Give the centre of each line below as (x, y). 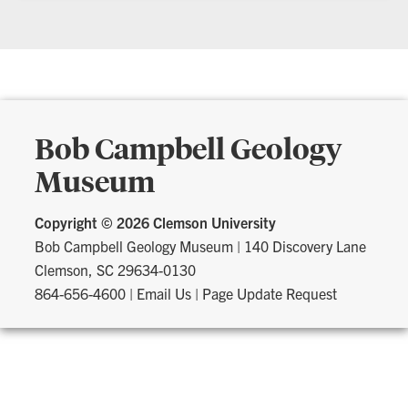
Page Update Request (270, 293)
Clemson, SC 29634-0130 (116, 269)
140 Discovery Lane (306, 245)
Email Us (164, 293)
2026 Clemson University (197, 222)
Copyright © (76, 222)
